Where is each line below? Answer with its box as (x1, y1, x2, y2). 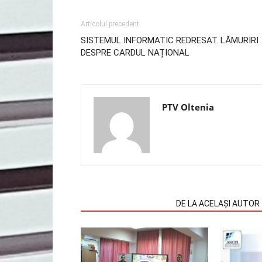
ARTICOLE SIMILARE (88, 198, 162, 208)
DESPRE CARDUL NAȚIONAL (81, 47, 189, 58)
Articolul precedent (81, 19, 139, 28)
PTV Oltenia (162, 101, 214, 113)
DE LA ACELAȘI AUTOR (176, 198, 260, 208)
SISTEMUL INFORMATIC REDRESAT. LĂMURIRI (81, 35, 258, 46)
